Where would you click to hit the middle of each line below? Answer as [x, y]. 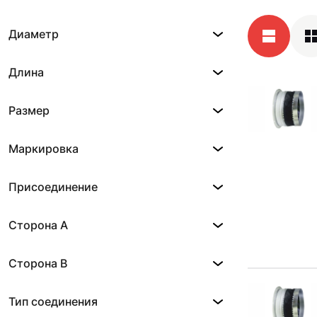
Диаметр [34, 34]
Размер [29, 110]
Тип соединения [53, 301]
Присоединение [53, 187]
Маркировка [44, 149]
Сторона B [38, 263]
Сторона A [38, 225]
